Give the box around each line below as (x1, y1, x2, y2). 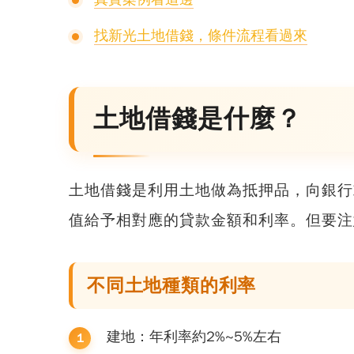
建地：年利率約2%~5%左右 (107, 328, 281, 345)
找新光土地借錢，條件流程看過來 (94, 27, 307, 44)
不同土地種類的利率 (87, 274, 257, 297)
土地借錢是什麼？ (93, 103, 302, 135)
